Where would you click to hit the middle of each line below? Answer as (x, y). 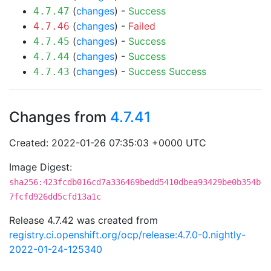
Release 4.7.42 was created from (83, 220)
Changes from (60, 117)
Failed (142, 26)
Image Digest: (41, 167)
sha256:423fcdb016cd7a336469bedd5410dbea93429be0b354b (135, 182)
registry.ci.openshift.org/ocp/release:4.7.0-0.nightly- (127, 235)
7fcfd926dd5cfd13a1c (55, 197)
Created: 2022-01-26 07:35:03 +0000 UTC (108, 143)
